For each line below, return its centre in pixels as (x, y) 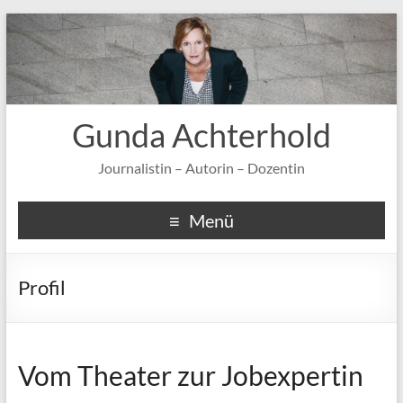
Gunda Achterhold (201, 135)
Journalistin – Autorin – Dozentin (201, 168)
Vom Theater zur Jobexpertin (190, 375)
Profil (41, 287)
